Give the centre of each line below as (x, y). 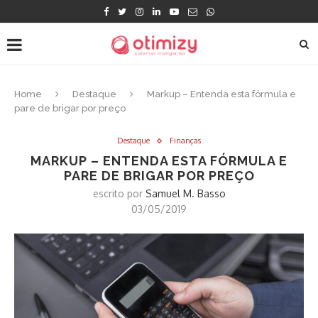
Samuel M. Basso (185, 193)
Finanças (185, 141)
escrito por (119, 193)
